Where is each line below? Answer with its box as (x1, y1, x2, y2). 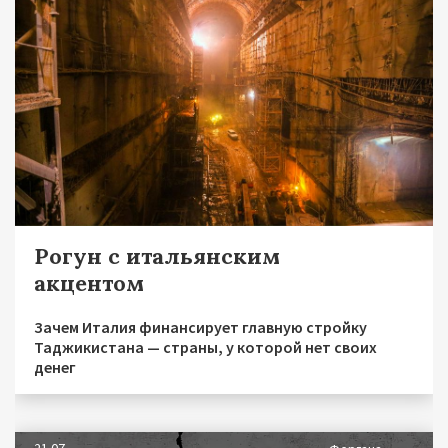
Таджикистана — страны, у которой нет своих (34, 336, 377, 357)
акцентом (34, 268, 144, 297)
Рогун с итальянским (34, 241, 280, 270)
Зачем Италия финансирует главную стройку (34, 316, 367, 337)
